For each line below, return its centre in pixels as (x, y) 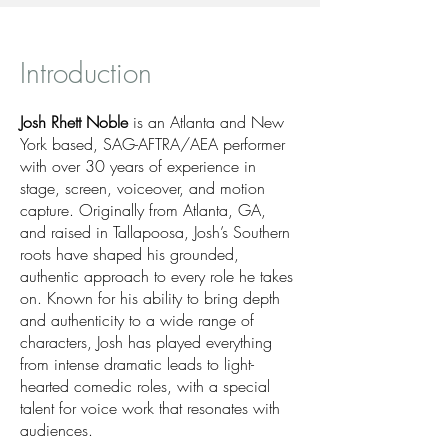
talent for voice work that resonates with (150, 408)
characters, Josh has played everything (146, 342)
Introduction (86, 72)
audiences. (56, 430)
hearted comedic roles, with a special (145, 386)
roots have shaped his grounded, (129, 254)
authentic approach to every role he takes (156, 276)
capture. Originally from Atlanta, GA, (143, 210)
